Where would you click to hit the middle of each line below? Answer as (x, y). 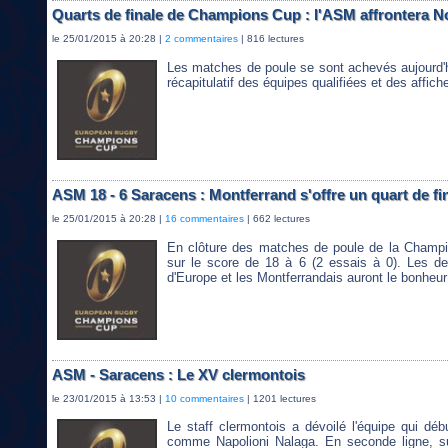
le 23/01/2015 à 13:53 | (108, 398)
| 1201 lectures (280, 398)
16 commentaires (204, 218)
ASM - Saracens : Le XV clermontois (178, 374)
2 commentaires (201, 39)
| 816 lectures (271, 39)
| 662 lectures (277, 218)
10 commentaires (204, 398)
